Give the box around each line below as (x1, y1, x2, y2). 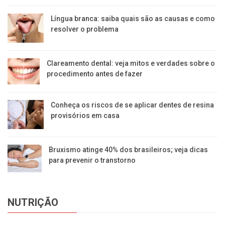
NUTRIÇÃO (8, 196, 59, 209)
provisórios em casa (50, 111, 120, 120)
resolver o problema (50, 25, 119, 34)
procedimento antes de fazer (47, 70, 143, 78)
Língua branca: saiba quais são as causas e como (50, 15, 215, 23)
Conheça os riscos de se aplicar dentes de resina (50, 101, 214, 109)
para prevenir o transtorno (49, 156, 136, 164)
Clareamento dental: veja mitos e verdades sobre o (47, 59, 215, 68)
